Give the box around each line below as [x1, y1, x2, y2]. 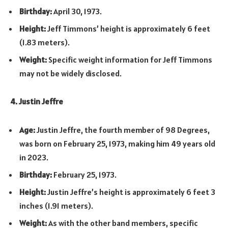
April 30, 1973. [52, 6, 102, 16]
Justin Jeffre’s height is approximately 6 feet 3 [46, 186, 215, 197]
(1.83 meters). [19, 37, 70, 47]
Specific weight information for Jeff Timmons [47, 54, 212, 65]
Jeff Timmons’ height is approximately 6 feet [46, 23, 210, 34]
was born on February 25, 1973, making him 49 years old [19, 138, 215, 149]
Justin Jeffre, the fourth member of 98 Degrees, [35, 124, 210, 135]
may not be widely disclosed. [19, 68, 122, 78]
